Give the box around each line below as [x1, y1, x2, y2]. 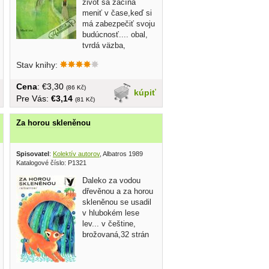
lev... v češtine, [82, 219, 136, 229]
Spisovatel [16, 150, 49, 158]
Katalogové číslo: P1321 [16, 159, 86, 167]
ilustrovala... [16, 52, 59, 61]
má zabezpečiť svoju [82, 19, 155, 29]
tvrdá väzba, [82, 41, 125, 50]
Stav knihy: [16, 60, 60, 70]
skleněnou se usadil [82, 198, 151, 207]
